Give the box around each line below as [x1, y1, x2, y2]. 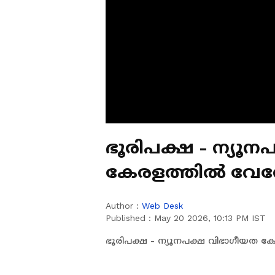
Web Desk [142, 201, 183, 211]
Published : [106, 213, 154, 223]
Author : [106, 201, 142, 211]
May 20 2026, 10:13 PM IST [154, 213, 266, 223]
